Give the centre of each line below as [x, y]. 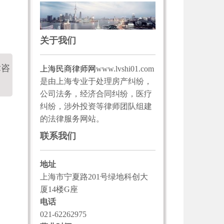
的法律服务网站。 [72, 118]
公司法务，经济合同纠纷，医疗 [96, 93]
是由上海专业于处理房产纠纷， [96, 81]
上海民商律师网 [68, 68]
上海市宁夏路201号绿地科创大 [94, 176]
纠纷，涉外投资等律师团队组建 [96, 106]
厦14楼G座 [59, 189]
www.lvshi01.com [125, 68]
